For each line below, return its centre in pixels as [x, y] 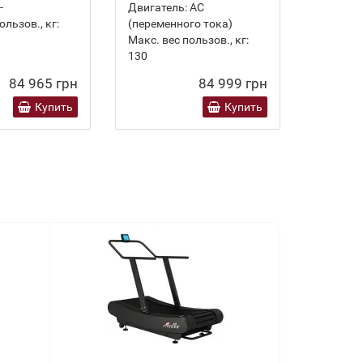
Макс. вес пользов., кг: [188, 40]
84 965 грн [43, 83]
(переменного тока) [180, 23]
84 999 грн [233, 83]
